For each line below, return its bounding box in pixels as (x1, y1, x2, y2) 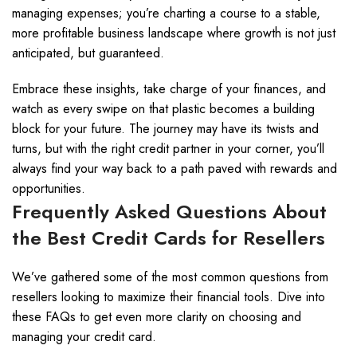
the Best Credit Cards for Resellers (12, 224, 325, 252)
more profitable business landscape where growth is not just (12, 24, 335, 42)
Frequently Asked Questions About (12, 198, 327, 226)
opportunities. (12, 179, 85, 198)
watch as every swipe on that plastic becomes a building (12, 100, 315, 118)
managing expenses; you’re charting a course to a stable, (12, 4, 320, 22)
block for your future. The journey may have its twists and (12, 120, 319, 138)
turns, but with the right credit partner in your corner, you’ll (12, 139, 324, 158)
